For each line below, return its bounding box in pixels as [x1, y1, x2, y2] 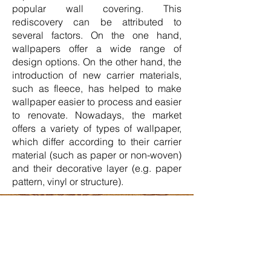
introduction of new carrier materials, [12, 69, 181, 81]
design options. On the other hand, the [12, 56, 181, 68]
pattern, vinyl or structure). [12, 175, 123, 188]
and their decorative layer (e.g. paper [12, 162, 181, 174]
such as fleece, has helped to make [12, 82, 181, 94]
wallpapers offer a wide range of [12, 42, 181, 54]
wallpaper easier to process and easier [12, 96, 181, 108]
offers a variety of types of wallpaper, [12, 122, 181, 134]
